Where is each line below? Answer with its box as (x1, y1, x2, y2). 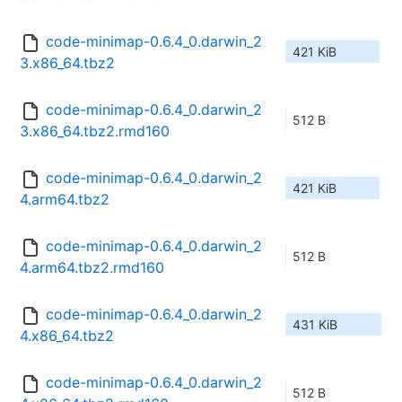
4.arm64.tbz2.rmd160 (20, 258, 164, 277)
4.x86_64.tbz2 (20, 327, 114, 345)
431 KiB (293, 317, 337, 333)
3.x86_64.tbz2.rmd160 (20, 122, 170, 141)
